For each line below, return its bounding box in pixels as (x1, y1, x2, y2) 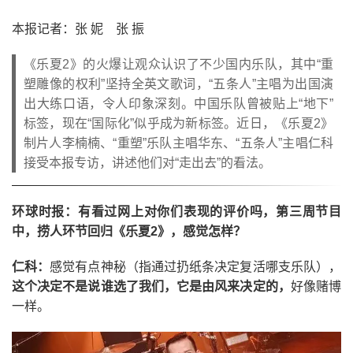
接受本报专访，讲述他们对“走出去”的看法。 (24, 156, 271, 169)
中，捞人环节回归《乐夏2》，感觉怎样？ (12, 225, 246, 238)
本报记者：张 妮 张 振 (12, 22, 144, 35)
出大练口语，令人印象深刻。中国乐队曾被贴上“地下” (24, 97, 333, 110)
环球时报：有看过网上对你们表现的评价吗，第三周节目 (12, 205, 341, 218)
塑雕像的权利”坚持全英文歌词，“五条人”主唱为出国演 (24, 77, 333, 91)
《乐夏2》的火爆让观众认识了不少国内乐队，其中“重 (24, 58, 333, 71)
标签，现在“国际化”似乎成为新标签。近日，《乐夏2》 (24, 117, 333, 130)
